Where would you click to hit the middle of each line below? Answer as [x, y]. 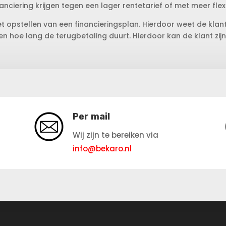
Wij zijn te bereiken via [115, 135]
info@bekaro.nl [102, 148]
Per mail [91, 116]
